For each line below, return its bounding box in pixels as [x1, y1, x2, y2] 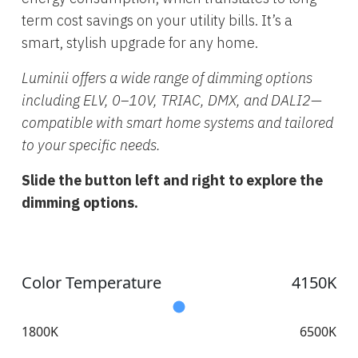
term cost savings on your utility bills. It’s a [22, 10, 292, 30]
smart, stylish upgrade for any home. [22, 33, 258, 52]
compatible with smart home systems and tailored [22, 113, 333, 132]
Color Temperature [22, 271, 161, 293]
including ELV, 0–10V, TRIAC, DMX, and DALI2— [22, 90, 322, 109]
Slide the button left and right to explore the [22, 170, 323, 189]
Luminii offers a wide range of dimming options [22, 68, 312, 87]
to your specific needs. [22, 135, 161, 154]
